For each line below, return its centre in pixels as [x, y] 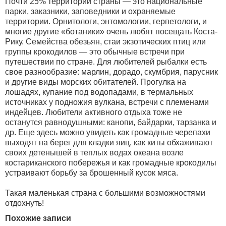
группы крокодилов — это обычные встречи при [95, 52]
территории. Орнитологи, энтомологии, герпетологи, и [106, 21]
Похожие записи [38, 218]
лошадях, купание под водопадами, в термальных [99, 92]
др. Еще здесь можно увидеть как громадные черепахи [108, 132]
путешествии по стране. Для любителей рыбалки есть [106, 62]
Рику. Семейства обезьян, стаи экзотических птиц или [105, 42]
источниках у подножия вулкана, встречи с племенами [107, 102]
